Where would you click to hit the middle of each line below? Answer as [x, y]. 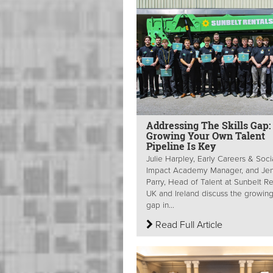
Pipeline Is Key [181, 146]
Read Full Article [188, 225]
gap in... [160, 205]
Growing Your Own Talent [206, 135]
